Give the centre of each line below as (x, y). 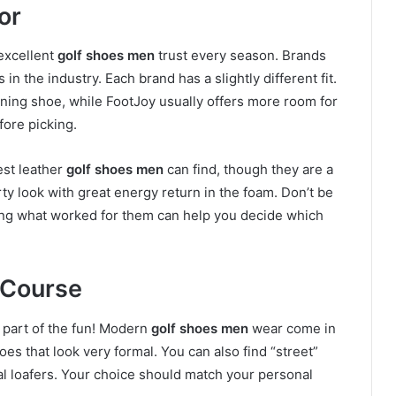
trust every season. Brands (240, 56)
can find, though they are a (248, 170)
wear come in (292, 328)
